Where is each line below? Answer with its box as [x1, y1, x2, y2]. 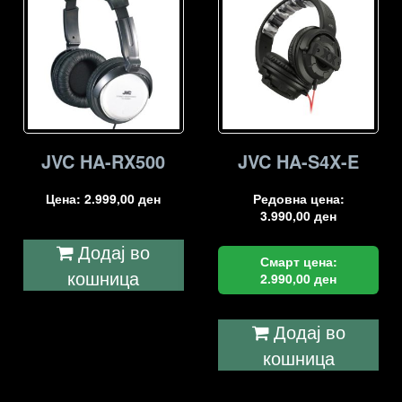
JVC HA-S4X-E [238, 148, 360, 175]
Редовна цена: [252, 189, 345, 208]
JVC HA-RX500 [41, 148, 166, 175]
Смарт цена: [259, 252, 337, 271]
